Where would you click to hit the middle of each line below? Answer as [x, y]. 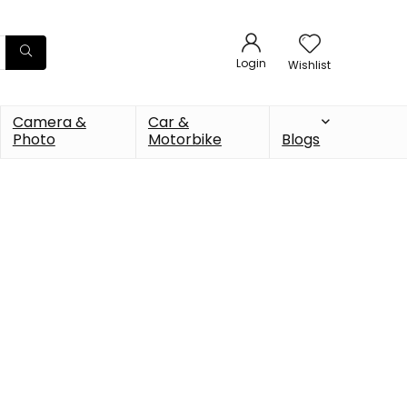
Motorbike [184, 139]
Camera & [49, 122]
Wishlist [309, 65]
